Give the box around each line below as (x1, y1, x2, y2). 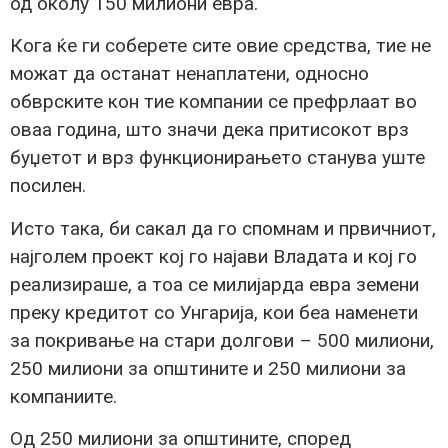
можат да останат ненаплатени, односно (10, 62, 369, 86)
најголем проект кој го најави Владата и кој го (10, 244, 417, 268)
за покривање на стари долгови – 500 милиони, (10, 328, 434, 352)
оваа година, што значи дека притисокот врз (10, 118, 409, 142)
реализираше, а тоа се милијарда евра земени (10, 272, 419, 296)
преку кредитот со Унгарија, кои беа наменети (10, 300, 418, 324)
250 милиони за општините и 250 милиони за (10, 356, 406, 380)
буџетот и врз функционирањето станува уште (10, 146, 425, 170)
